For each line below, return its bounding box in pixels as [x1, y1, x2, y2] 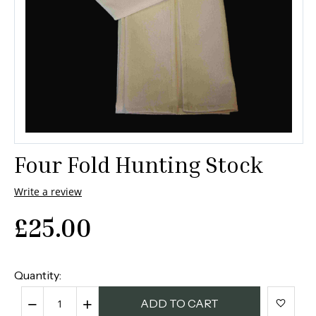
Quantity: [14, 268, 61, 283]
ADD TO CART [140, 296, 219, 311]
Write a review [14, 185, 82, 199]
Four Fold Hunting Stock [14, 151, 263, 178]
